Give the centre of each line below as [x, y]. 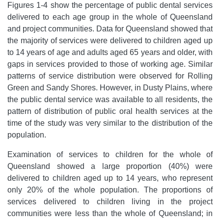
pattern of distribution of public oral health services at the [110, 111]
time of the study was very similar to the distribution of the [110, 123]
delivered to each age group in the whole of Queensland [110, 17]
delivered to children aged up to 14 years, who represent [110, 178]
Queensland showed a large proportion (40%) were [110, 166]
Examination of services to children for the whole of [110, 154]
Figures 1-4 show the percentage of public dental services [110, 5]
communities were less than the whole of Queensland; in [110, 213]
